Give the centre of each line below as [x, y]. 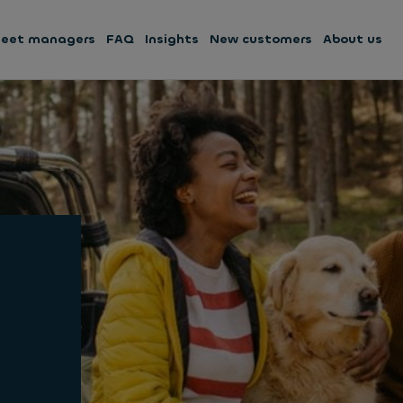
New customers [261, 39]
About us [353, 39]
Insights [172, 39]
